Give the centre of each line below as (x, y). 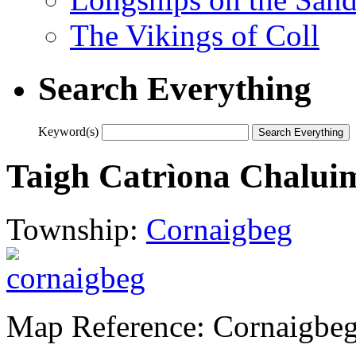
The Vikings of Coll (195, 35)
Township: (76, 229)
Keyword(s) (68, 131)
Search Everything (175, 88)
